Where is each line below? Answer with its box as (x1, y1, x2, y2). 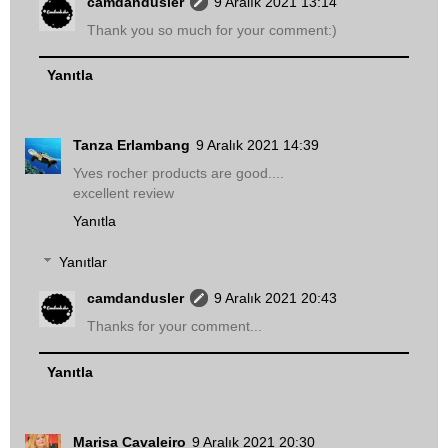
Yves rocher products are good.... (73, 164, 284, 181)
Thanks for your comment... (87, 318, 263, 335)
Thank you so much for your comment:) (87, 21, 338, 38)
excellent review (73, 184, 174, 201)
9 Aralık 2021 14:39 (196, 136, 319, 153)
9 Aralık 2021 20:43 (214, 290, 338, 307)
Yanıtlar (59, 254, 108, 271)
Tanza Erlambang (73, 136, 190, 153)
